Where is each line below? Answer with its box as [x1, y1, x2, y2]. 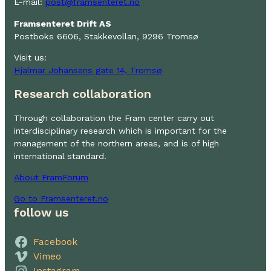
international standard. [14, 151, 106, 161]
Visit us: [14, 52, 47, 62]
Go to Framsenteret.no [14, 194, 108, 204]
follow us [14, 206, 68, 220]
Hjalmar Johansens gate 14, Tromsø [14, 65, 162, 75]
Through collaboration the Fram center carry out [14, 113, 214, 123]
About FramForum [14, 172, 88, 183]
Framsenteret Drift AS [14, 18, 111, 28]
